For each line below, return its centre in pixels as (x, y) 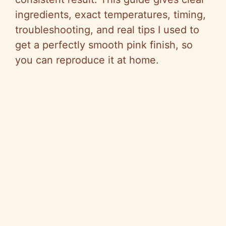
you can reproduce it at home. (87, 60)
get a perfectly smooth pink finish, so (104, 45)
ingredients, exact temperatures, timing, (110, 14)
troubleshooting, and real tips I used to (107, 30)
